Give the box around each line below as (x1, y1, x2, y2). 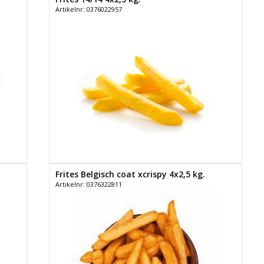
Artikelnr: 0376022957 (55, 4, 122, 14)
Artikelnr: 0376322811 (55, 179, 122, 189)
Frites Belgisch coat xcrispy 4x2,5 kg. (55, 168, 205, 180)
